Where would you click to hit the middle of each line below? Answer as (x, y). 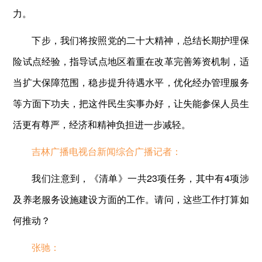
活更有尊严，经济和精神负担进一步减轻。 (102, 124)
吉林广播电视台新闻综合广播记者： (107, 151)
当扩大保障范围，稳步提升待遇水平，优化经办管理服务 (131, 82)
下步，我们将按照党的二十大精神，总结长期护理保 (140, 40)
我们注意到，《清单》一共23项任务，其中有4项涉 (140, 178)
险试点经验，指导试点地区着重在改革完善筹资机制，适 (131, 61)
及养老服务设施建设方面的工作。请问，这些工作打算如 (131, 199)
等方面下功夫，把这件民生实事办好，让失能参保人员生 (131, 103)
